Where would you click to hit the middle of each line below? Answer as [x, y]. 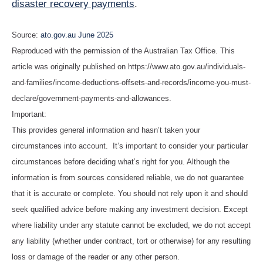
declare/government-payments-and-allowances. [92, 98]
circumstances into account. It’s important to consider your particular [130, 146]
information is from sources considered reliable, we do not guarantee [128, 177]
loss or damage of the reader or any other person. [96, 257]
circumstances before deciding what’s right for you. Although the [121, 161]
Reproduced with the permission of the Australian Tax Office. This [123, 50]
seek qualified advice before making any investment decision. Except [130, 209]
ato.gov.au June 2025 [77, 35]
